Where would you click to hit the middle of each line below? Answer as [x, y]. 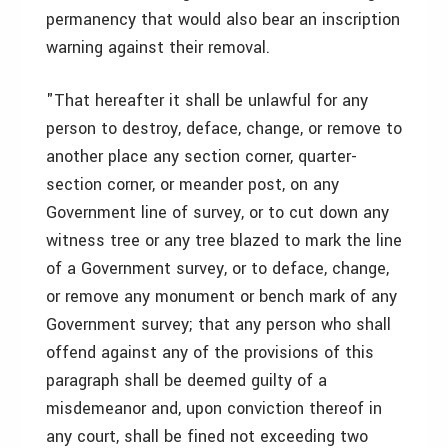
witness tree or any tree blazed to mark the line [224, 240]
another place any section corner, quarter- [201, 156]
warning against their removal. [158, 47]
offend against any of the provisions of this [210, 352]
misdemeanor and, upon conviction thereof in [214, 408]
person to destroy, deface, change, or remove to [224, 128]
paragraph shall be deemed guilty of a [186, 380]
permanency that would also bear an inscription [223, 19]
